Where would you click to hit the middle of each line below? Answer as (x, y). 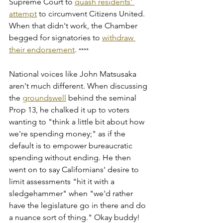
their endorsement (42, 49)
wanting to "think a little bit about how (78, 121)
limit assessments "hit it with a (63, 181)
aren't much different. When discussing (79, 86)
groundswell (44, 98)
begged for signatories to (56, 37)
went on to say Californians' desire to (75, 169)
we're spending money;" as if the (68, 133)
